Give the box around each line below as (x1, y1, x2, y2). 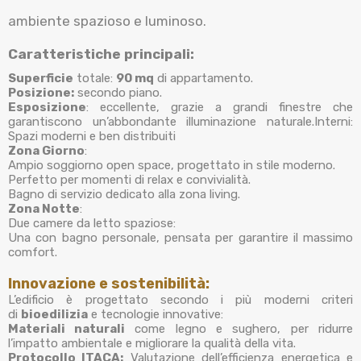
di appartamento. (154, 71, 253, 85)
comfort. (8, 245, 57, 259)
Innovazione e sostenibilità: (8, 275, 210, 293)
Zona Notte (8, 201, 80, 216)
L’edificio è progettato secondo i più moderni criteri (8, 293, 353, 307)
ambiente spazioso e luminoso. (8, 13, 206, 29)
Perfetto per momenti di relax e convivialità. (8, 172, 251, 187)
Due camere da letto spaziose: (8, 216, 176, 230)
